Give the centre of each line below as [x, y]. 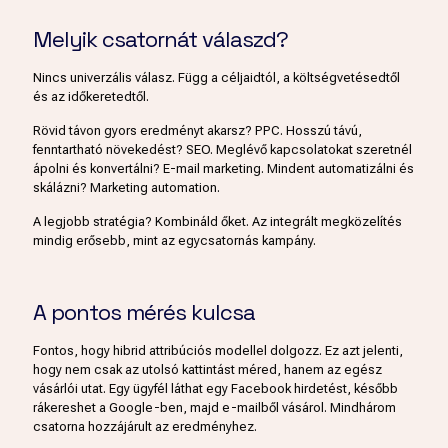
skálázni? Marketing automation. [126, 188]
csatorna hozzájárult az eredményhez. [145, 427]
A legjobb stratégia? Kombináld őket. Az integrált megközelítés [217, 222]
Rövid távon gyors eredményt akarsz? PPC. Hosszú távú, [197, 131]
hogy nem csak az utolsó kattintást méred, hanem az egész [207, 370]
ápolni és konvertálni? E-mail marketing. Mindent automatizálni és [223, 169]
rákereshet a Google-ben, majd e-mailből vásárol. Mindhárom [214, 408]
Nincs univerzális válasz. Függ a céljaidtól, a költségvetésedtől [216, 78]
